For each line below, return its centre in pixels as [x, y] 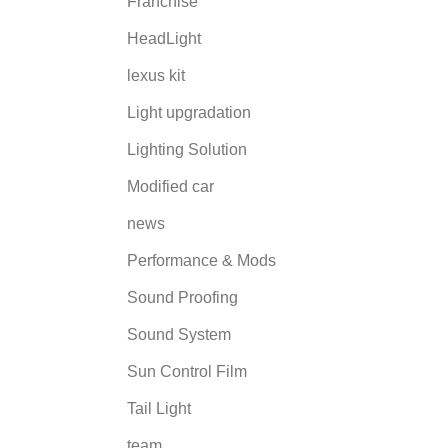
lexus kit [156, 75]
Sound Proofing [182, 297]
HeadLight [164, 38]
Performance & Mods [201, 260]
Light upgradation [189, 112]
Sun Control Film [187, 371]
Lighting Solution [187, 149]
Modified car [170, 186]
